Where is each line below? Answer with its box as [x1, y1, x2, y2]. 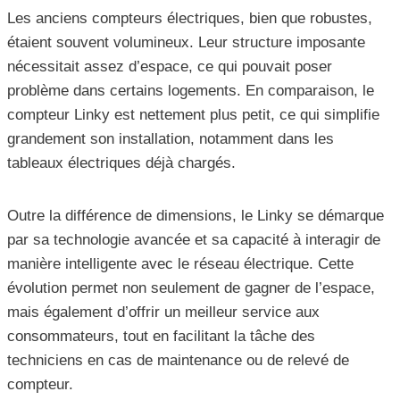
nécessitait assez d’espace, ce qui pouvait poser [7, 58, 332, 76]
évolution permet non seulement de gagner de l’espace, [7, 279, 375, 297]
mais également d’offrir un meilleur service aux [7, 304, 320, 321]
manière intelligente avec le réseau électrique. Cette [7, 255, 354, 273]
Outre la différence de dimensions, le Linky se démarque [7, 207, 384, 225]
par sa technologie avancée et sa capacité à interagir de [7, 231, 380, 249]
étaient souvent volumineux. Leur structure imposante [7, 34, 365, 52]
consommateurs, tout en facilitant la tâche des [7, 328, 315, 346]
